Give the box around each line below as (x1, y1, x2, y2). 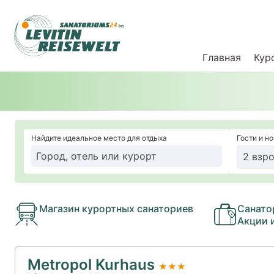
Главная (202, 51, 241, 64)
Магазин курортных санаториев (39, 202, 193, 215)
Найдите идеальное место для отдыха (31, 133, 167, 143)
